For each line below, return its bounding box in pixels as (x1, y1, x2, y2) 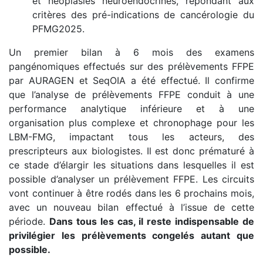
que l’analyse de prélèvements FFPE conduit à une (9, 88, 254, 100)
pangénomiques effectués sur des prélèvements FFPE (9, 60, 254, 72)
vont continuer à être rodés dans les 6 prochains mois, (9, 187, 254, 199)
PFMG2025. (32, 22, 85, 35)
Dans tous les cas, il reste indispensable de (49, 215, 254, 227)
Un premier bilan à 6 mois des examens (9, 46, 254, 58)
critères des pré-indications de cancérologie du (32, 8, 254, 21)
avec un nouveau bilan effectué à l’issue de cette (9, 201, 254, 213)
